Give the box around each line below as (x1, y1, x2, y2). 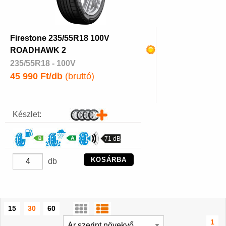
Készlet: (13, 110, 41, 119)
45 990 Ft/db (10, 71, 63, 82)
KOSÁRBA (91, 156, 127, 164)
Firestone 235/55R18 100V (10, 34, 109, 43)
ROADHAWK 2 (10, 46, 66, 55)
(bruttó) (63, 71, 94, 82)
